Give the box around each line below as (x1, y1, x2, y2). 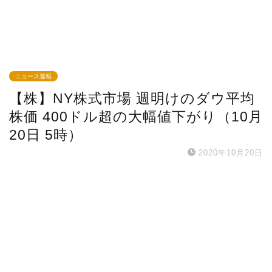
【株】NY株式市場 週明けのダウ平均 (9, 90, 255, 107)
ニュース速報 (15, 73, 52, 80)
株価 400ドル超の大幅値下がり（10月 (9, 109, 263, 125)
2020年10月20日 (199, 148, 263, 158)
